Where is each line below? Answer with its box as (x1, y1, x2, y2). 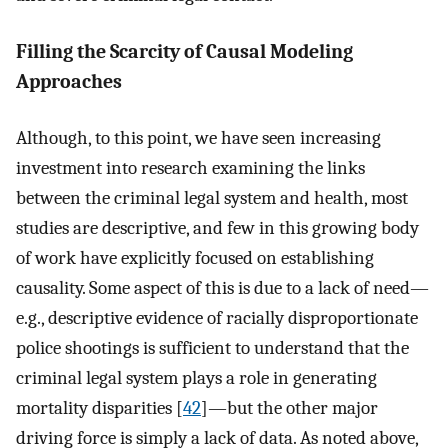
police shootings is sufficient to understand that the (16, 337, 409, 360)
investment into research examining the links (16, 157, 365, 180)
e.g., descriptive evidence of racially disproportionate (16, 307, 418, 330)
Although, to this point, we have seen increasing (16, 127, 381, 150)
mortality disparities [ (16, 397, 183, 420)
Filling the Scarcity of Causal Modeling (16, 39, 353, 63)
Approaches (16, 69, 122, 93)
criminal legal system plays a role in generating (16, 367, 377, 390)
